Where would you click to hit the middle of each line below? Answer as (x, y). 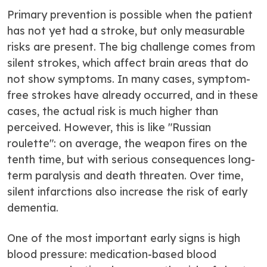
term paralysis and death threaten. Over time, (125, 176)
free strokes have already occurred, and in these (133, 95)
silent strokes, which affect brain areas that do (128, 63)
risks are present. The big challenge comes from (131, 47)
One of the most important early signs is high (124, 238)
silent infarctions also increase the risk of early (127, 192)
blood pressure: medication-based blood (112, 254)
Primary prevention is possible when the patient (130, 15)
